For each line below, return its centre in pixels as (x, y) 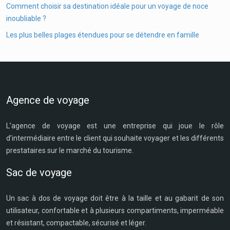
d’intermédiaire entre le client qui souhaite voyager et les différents (115, 138)
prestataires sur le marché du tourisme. (70, 150)
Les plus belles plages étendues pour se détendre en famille (103, 35)
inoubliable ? (26, 18)
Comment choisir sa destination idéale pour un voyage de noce (107, 6)
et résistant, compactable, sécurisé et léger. (76, 223)
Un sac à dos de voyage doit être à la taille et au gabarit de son (115, 198)
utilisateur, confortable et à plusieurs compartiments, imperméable (115, 210)
